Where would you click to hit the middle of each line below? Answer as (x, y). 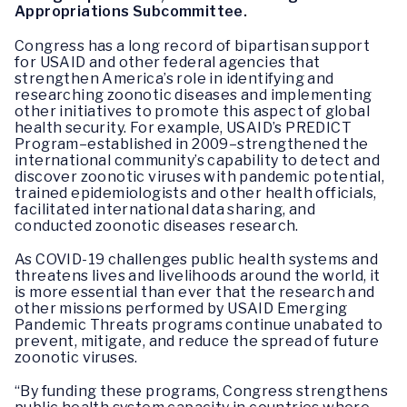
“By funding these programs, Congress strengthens (202, 391)
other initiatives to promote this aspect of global (192, 111)
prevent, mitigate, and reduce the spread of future (197, 341)
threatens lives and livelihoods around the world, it (198, 275)
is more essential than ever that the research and (195, 292)
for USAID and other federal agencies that (168, 62)
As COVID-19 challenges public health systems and (197, 259)
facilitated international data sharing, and (165, 209)
